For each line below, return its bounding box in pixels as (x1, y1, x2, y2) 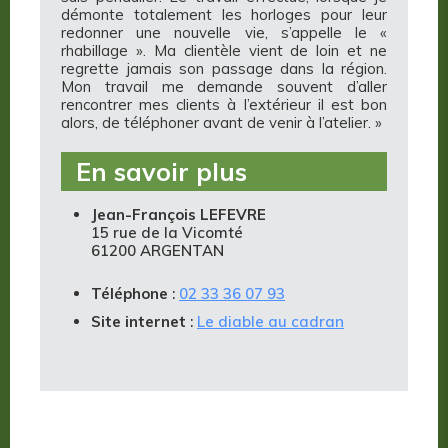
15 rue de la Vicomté (91, 223, 243, 243)
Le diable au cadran (197, 312, 344, 332)
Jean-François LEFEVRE (91, 205, 266, 225)
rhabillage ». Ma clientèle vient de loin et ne (61, 41, 387, 61)
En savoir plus (76, 156, 247, 188)
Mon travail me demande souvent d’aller (61, 77, 387, 97)
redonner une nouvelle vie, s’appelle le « (61, 23, 387, 43)
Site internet (91, 312, 186, 332)
